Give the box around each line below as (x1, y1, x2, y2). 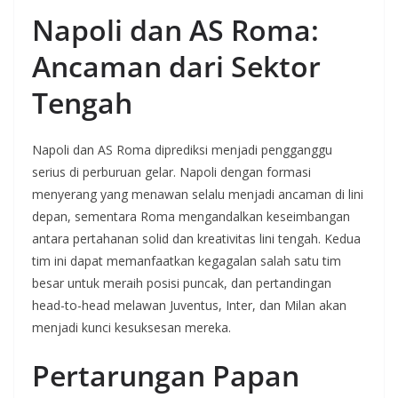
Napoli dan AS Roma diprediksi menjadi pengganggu (32, 141, 332, 158)
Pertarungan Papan (32, 356, 299, 394)
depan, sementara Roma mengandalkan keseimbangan (32, 208, 350, 225)
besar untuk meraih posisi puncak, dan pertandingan (32, 275, 331, 291)
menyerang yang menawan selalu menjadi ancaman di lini (32, 186, 363, 203)
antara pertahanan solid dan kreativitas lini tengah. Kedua (32, 230, 361, 247)
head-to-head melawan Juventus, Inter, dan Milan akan (32, 297, 346, 314)
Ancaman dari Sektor (32, 47, 321, 85)
